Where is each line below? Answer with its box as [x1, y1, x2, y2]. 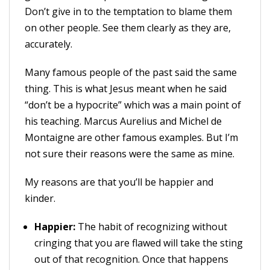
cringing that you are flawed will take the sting [34, 236, 243, 250]
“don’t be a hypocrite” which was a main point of [25, 98, 241, 111]
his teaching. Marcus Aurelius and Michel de [25, 115, 222, 128]
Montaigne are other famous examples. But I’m [25, 131, 238, 144]
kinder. [25, 192, 55, 205]
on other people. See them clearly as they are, [25, 21, 231, 34]
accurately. [25, 37, 72, 51]
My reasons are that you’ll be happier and [25, 175, 213, 189]
